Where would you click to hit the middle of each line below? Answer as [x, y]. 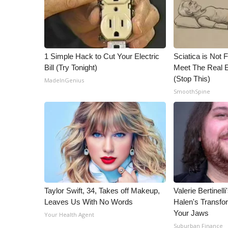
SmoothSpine [192, 91]
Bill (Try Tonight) [71, 67]
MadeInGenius [64, 80]
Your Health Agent [69, 215]
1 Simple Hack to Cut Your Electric [102, 56]
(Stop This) [192, 79]
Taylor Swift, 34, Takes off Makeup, [102, 191]
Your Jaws [191, 213]
